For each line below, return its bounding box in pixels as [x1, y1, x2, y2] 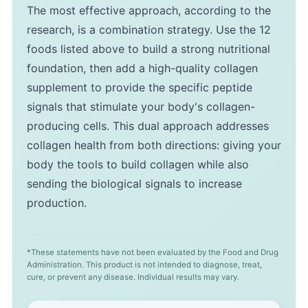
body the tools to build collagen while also [27, 157, 249, 172]
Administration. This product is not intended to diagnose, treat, [27, 260, 262, 270]
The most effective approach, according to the [27, 3, 271, 18]
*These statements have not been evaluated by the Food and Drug [27, 247, 278, 258]
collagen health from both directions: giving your [27, 138, 281, 153]
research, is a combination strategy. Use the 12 [27, 23, 271, 37]
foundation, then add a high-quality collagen [27, 61, 258, 76]
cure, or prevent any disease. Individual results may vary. [27, 272, 239, 283]
